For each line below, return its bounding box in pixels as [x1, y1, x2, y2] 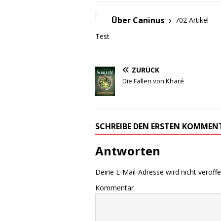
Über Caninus [111, 14, 165, 26]
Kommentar [95, 183, 134, 192]
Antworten [95, 142, 161, 159]
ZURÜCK [132, 65, 160, 74]
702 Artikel [175, 15, 209, 25]
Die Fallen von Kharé [122, 76, 184, 85]
